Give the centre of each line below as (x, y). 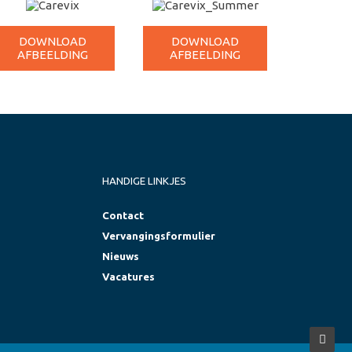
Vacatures (128, 277)
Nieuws (121, 257)
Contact (123, 216)
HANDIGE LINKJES (144, 181)
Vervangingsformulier (159, 236)
